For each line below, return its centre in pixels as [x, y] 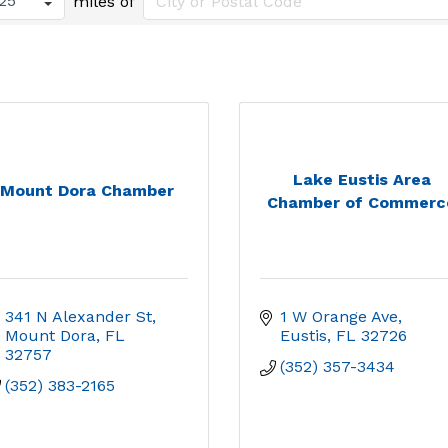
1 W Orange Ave [339, 316]
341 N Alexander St [78, 316]
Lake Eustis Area [361, 179]
